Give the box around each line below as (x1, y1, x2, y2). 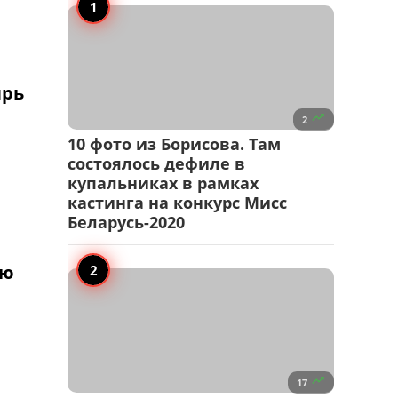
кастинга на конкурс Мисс (68, 192, 287, 214)
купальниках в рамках (68, 172, 259, 195)
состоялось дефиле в (68, 153, 245, 175)
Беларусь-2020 (68, 211, 185, 234)
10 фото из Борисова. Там (68, 133, 281, 155)
